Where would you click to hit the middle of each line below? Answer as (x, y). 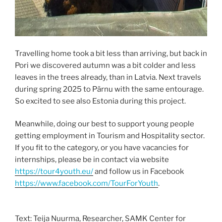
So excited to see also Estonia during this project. (100, 101)
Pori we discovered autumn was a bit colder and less (105, 65)
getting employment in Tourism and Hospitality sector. (110, 136)
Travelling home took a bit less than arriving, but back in (111, 53)
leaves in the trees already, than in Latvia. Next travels (108, 77)
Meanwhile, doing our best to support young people (105, 124)
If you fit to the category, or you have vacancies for (102, 148)
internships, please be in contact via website (92, 160)
